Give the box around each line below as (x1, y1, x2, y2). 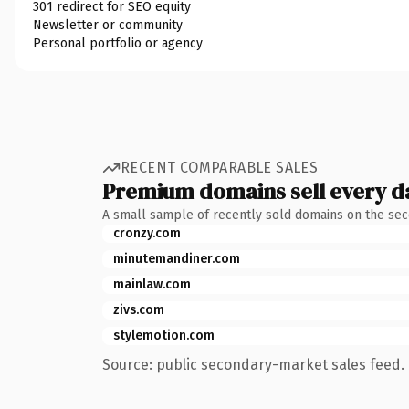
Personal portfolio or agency (33, 35, 203, 51)
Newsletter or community (33, 16, 183, 33)
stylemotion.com (113, 327, 215, 343)
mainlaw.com (113, 276, 191, 292)
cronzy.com (113, 225, 181, 241)
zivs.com (113, 301, 164, 318)
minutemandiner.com (113, 250, 240, 267)
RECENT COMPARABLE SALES (121, 159, 319, 176)
